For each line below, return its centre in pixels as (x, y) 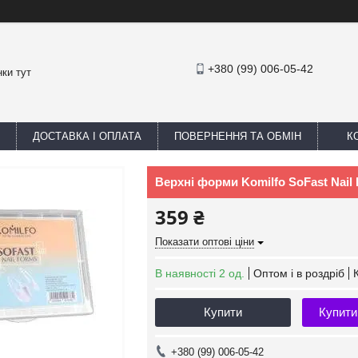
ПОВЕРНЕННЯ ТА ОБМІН (238, 136)
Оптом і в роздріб (299, 273)
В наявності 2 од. (200, 273)
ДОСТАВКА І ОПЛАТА (87, 136)
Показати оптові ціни (205, 242)
